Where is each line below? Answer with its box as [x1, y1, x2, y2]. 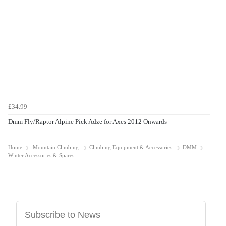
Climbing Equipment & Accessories [89, 144, 172, 150]
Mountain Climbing [33, 144, 79, 150]
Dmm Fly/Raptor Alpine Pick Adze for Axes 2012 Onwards [8, 117, 167, 125]
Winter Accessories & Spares [8, 152, 74, 158]
